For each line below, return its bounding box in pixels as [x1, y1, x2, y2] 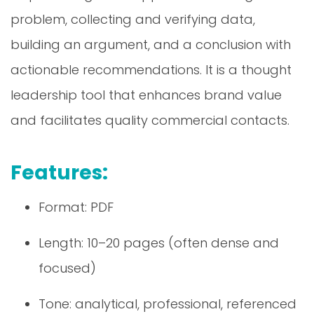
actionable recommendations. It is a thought [11, 60, 292, 78]
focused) [39, 259, 96, 277]
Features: [11, 158, 108, 186]
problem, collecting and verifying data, [11, 10, 255, 28]
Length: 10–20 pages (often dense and [39, 233, 279, 252]
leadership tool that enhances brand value [11, 86, 282, 104]
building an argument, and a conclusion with [11, 35, 291, 53]
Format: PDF [39, 198, 114, 216]
